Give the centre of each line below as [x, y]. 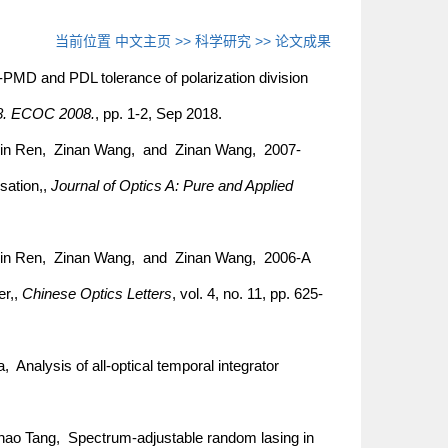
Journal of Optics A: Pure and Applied [171, 185]
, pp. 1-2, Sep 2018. [158, 113]
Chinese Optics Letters [96, 293]
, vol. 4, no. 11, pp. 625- [247, 293]
